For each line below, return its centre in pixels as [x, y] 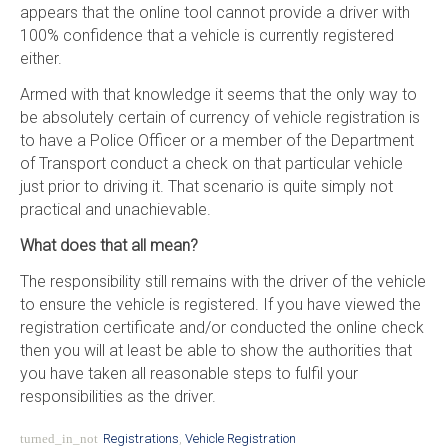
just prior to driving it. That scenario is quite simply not [206, 186]
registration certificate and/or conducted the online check [221, 327]
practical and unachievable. [115, 209]
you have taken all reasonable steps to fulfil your [188, 373]
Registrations [140, 438]
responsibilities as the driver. [117, 396]
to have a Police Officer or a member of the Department [216, 140]
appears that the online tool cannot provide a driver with [214, 12]
